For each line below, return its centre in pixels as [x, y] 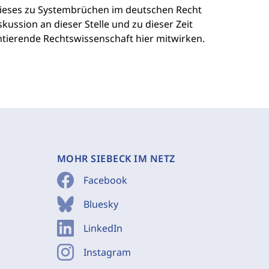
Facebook [105, 180]
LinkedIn [103, 228]
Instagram [107, 252]
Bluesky [101, 204]
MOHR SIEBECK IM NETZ [116, 159]
